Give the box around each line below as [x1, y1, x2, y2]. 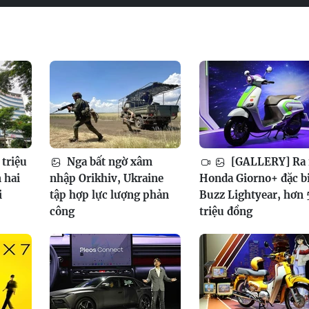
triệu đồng [199, 204, 252, 218]
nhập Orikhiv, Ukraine [50, 171, 164, 185]
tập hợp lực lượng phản [50, 188, 170, 201]
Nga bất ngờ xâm [64, 154, 153, 168]
